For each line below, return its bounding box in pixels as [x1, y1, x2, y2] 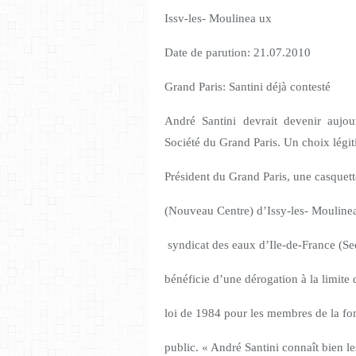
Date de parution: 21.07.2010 [164, 46, 311, 60]
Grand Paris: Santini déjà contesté [164, 80, 331, 94]
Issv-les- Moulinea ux [164, 12, 272, 25]
